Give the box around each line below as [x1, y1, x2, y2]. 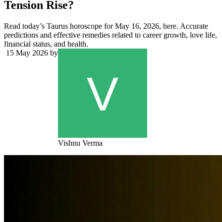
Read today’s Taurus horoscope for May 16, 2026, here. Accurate [4, 22, 208, 31]
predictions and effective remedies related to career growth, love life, [4, 31, 217, 40]
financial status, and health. [4, 40, 88, 49]
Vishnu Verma [58, 139, 103, 148]
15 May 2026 [6, 49, 48, 57]
